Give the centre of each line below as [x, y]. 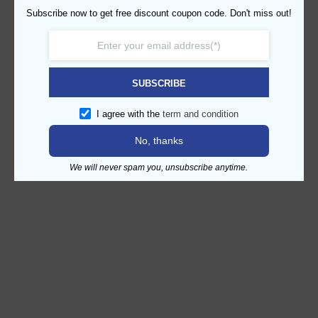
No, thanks [159, 141]
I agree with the [129, 114]
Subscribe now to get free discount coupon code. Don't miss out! [159, 13]
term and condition [200, 114]
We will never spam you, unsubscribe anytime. [159, 168]
